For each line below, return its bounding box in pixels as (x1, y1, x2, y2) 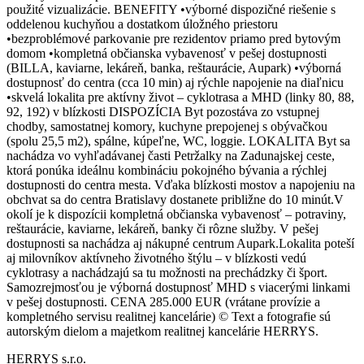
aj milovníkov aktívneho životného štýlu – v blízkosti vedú (6, 250, 306, 265)
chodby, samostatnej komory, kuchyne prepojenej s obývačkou (6, 119, 327, 133)
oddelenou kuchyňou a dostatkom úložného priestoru (6, 16, 278, 31)
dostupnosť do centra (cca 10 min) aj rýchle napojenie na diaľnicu (6, 75, 344, 89)
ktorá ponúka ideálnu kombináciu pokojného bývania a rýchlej (6, 162, 327, 177)
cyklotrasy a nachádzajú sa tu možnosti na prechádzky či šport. (6, 265, 327, 279)
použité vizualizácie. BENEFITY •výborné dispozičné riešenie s (6, 2, 336, 16)
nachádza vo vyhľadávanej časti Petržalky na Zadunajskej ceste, (6, 148, 335, 162)
